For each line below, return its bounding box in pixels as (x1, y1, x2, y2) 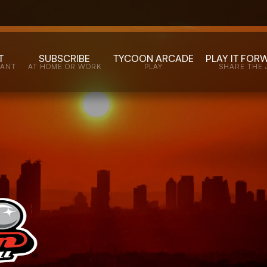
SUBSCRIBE (39, 52, 91, 64)
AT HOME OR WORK (27, 62, 101, 71)
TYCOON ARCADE (113, 52, 194, 64)
